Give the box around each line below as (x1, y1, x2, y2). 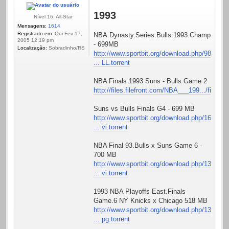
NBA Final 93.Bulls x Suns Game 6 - (94, 142, 202, 150)
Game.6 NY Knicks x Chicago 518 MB (94, 197, 208, 205)
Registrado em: (17, 31, 53, 37)
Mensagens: (17, 23, 47, 29)
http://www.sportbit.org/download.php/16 (94, 114, 211, 122)
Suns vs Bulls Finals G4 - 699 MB (94, 105, 195, 113)
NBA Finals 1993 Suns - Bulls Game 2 (94, 77, 207, 85)
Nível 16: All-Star (33, 14, 73, 20)
